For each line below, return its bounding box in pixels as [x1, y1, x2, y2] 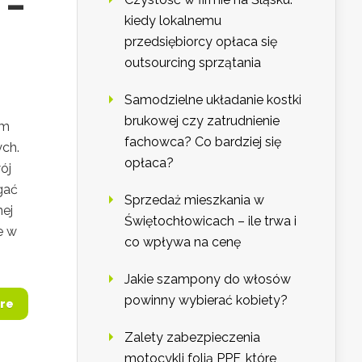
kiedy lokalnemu [124, 13, 221, 29]
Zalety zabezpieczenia [124, 330, 260, 346]
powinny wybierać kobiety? [124, 293, 288, 309]
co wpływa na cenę [124, 234, 241, 250]
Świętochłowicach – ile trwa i [124, 213, 297, 229]
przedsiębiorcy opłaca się [124, 34, 277, 50]
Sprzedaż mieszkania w [124, 192, 264, 208]
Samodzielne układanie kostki [124, 92, 301, 108]
